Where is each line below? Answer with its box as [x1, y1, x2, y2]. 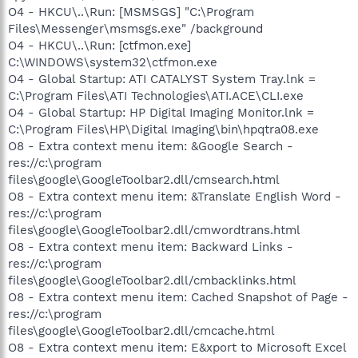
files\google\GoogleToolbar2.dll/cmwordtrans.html [8, 222, 300, 237]
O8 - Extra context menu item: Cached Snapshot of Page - [8, 289, 348, 304]
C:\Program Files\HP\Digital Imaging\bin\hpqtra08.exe [8, 121, 319, 137]
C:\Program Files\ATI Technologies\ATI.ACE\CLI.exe [8, 88, 304, 103]
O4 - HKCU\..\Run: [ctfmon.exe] [8, 38, 191, 53]
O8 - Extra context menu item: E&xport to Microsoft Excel [8, 340, 346, 355]
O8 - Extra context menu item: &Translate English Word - [8, 189, 341, 204]
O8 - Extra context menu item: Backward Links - [8, 239, 293, 254]
